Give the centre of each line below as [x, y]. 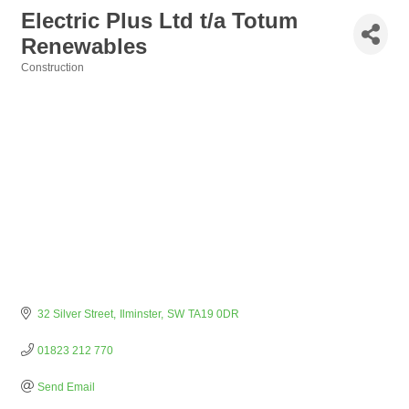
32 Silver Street [75, 315]
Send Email [66, 388]
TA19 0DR [213, 315]
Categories [49, 80]
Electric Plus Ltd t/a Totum [159, 21]
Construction [52, 68]
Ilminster [140, 315]
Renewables [84, 46]
